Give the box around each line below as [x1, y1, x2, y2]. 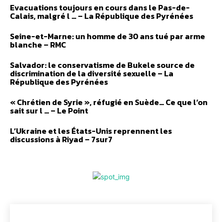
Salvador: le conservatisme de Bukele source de [10, 59, 195, 71]
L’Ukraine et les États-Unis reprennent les [10, 125, 172, 137]
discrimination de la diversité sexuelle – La [10, 67, 173, 80]
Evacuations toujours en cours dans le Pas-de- [10, 1, 190, 14]
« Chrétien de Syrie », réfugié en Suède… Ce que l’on [10, 96, 208, 109]
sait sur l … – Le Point [10, 105, 88, 117]
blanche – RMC [10, 39, 66, 51]
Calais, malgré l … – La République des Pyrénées [10, 10, 193, 22]
